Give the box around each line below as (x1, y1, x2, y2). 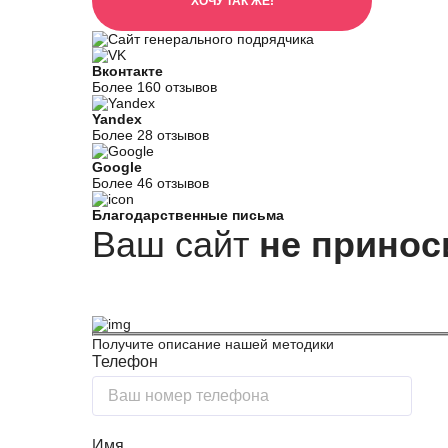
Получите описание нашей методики (92, 336, 334, 352)
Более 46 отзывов (92, 175, 209, 191)
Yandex (92, 111, 142, 127)
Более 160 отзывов (92, 79, 217, 95)
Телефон (92, 353, 158, 370)
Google (92, 159, 142, 175)
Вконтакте (92, 63, 163, 79)
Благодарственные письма (92, 207, 284, 223)
